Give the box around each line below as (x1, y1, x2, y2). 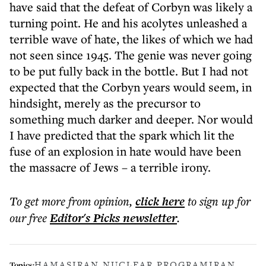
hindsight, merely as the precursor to (9, 95, 201, 111)
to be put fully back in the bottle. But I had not (9, 63, 248, 79)
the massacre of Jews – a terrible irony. (9, 159, 211, 175)
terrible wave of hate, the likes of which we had (9, 31, 253, 47)
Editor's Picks (50, 210, 120, 226)
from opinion (68, 193, 129, 209)
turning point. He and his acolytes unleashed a (9, 15, 247, 31)
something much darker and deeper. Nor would (9, 111, 253, 127)
